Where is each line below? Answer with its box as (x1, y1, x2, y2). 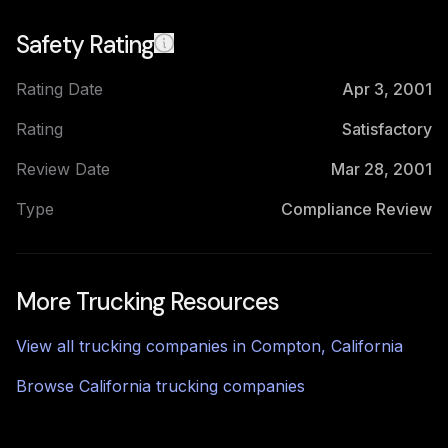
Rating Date (16, 79, 103, 99)
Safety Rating (16, 29, 154, 60)
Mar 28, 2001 (331, 159, 432, 179)
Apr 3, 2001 (342, 79, 432, 99)
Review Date (16, 159, 110, 179)
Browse (16, 376, 79, 396)
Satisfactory (342, 119, 432, 139)
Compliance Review (281, 199, 432, 219)
